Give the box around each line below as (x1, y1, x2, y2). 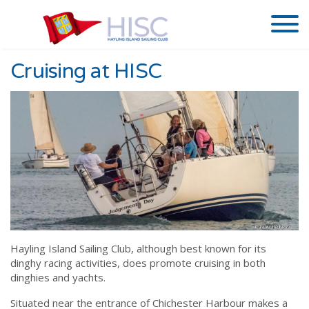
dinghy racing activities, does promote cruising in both (10, 255, 266, 270)
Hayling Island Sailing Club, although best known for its (10, 241, 266, 255)
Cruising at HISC (10, 59, 161, 84)
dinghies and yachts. (10, 270, 106, 284)
